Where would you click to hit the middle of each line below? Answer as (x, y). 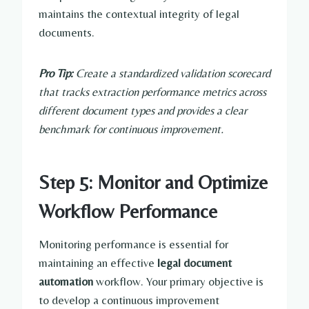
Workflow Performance (128, 211)
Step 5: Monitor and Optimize (153, 182)
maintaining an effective (98, 263)
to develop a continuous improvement (129, 300)
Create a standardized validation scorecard (173, 73)
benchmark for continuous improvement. (131, 129)
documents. (67, 33)
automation (66, 282)
